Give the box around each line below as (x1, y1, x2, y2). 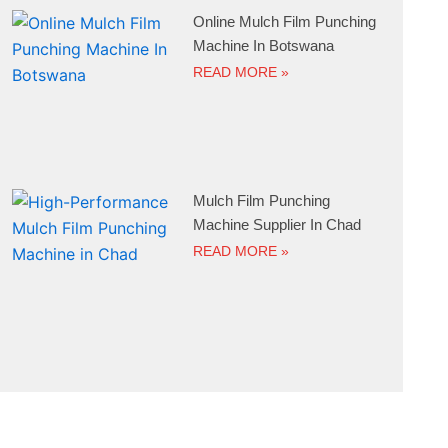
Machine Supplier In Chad (193, 215, 362, 233)
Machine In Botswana (193, 37, 335, 55)
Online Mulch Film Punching (193, 13, 377, 31)
